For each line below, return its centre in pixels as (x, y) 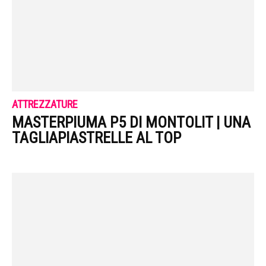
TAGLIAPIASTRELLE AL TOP (96, 138)
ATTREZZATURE (45, 104)
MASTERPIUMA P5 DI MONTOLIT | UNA (131, 123)
